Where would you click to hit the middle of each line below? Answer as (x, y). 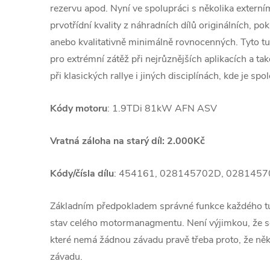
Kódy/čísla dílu (82, 173)
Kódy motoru (79, 108)
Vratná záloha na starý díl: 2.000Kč (127, 141)
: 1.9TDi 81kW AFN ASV (162, 108)
